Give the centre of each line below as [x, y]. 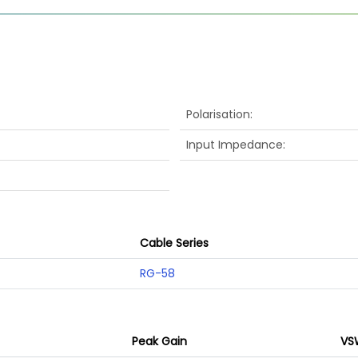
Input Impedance [234, 145]
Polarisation [218, 115]
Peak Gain [159, 341]
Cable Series [174, 243]
